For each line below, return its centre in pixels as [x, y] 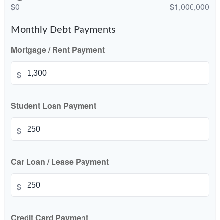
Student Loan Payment [54, 105]
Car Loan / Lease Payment [60, 161]
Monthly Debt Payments [63, 30]
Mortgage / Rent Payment [58, 49]
